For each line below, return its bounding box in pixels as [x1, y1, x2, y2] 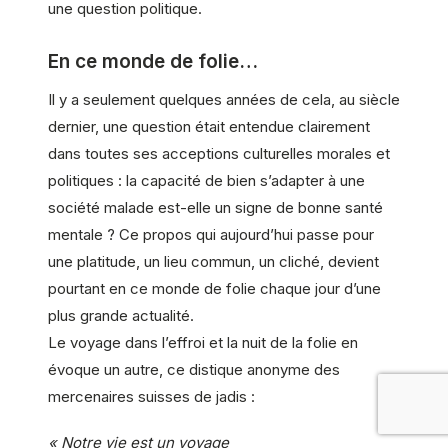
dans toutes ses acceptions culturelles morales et [48, 143, 390, 163]
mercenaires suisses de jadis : [48, 386, 255, 406]
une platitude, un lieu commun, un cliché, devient [48, 251, 379, 271]
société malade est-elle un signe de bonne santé [48, 197, 383, 217]
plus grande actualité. [48, 305, 194, 325]
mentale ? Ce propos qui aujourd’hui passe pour [48, 224, 374, 244]
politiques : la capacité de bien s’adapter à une [48, 170, 365, 190]
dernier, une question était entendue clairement [48, 116, 370, 136]
